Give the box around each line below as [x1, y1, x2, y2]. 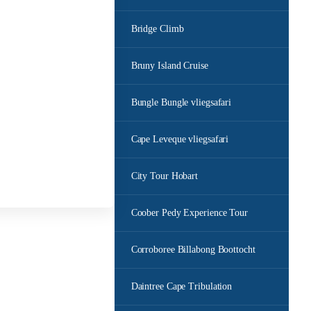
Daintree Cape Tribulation [131, 281, 233, 292]
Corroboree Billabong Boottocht [131, 244, 255, 255]
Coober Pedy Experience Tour [131, 208, 248, 218]
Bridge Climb [131, 24, 184, 34]
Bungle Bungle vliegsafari [131, 97, 232, 108]
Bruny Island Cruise [131, 60, 208, 71]
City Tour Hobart [131, 171, 199, 181]
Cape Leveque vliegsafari [131, 134, 229, 144]
